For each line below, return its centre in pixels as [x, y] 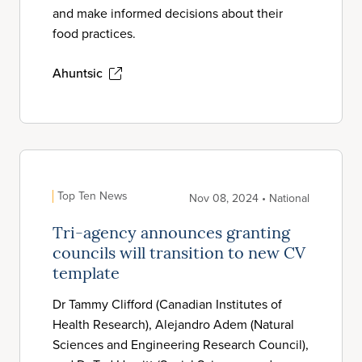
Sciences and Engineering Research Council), [181, 345]
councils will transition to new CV [179, 255]
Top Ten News [93, 196]
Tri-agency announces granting [171, 234]
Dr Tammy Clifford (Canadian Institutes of [167, 304]
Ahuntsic [78, 73]
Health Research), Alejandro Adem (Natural [173, 324]
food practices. [94, 34]
